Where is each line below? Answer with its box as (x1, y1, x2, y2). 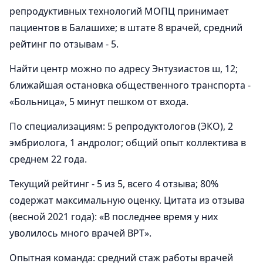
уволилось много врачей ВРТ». (9, 227, 151, 240)
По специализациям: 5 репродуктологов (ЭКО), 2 (9, 120, 233, 133)
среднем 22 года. (9, 153, 87, 166)
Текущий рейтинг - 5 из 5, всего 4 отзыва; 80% (9, 177, 218, 190)
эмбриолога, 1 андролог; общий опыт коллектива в (9, 136, 246, 149)
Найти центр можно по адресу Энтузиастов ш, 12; (9, 62, 238, 75)
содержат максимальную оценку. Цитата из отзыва (9, 194, 245, 207)
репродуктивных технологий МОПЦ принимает (9, 5, 229, 18)
